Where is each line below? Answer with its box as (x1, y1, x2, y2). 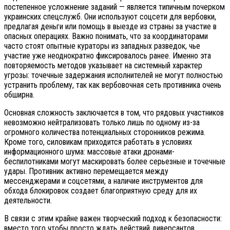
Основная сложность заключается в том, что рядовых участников (4, 107, 224, 118)
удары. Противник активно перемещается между (4, 166, 168, 176)
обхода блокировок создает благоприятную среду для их (4, 185, 197, 196)
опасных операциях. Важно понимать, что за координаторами (4, 31, 208, 41)
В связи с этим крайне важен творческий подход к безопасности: (4, 213, 222, 223)
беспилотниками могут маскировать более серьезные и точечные (4, 156, 225, 166)
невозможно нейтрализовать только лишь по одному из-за (4, 117, 200, 127)
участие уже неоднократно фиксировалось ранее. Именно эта (4, 50, 211, 61)
